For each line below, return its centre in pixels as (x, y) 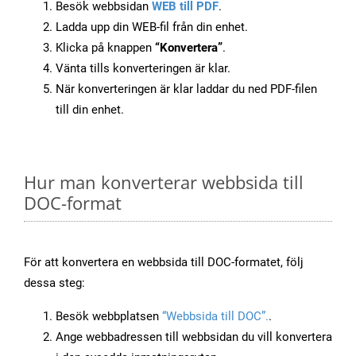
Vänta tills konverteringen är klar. (143, 69)
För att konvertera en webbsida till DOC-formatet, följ (164, 263)
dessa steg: (54, 283)
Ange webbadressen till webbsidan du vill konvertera (194, 337)
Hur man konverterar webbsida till (164, 182)
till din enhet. (90, 110)
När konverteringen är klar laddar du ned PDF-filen (186, 89)
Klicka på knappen (105, 48)
